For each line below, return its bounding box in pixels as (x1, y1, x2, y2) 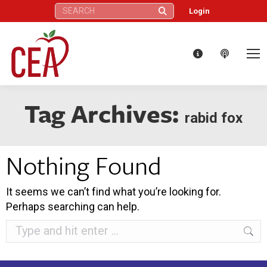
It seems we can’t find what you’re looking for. (6, 185, 221, 198)
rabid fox (185, 109, 243, 126)
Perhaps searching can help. (6, 200, 139, 213)
